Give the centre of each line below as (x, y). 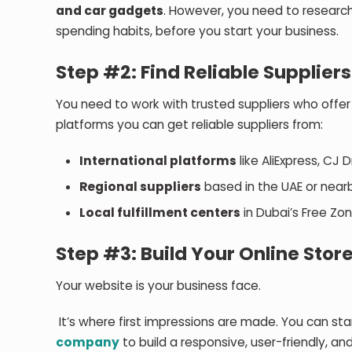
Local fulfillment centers (160, 212)
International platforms (158, 160)
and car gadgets (110, 10)
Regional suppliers (141, 186)
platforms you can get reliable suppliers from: (190, 124)
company (88, 342)
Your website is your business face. (159, 285)
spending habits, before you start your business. (199, 31)
